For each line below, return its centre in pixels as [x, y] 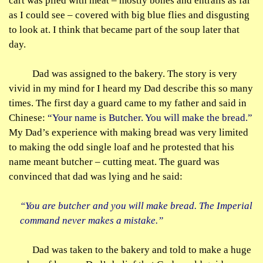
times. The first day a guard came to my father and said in [128, 103]
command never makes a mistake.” [91, 220]
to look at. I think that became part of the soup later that [124, 30]
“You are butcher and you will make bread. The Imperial [136, 206]
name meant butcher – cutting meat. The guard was [114, 162]
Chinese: [28, 118]
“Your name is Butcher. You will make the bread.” [150, 118]
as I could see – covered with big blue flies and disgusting [129, 15]
